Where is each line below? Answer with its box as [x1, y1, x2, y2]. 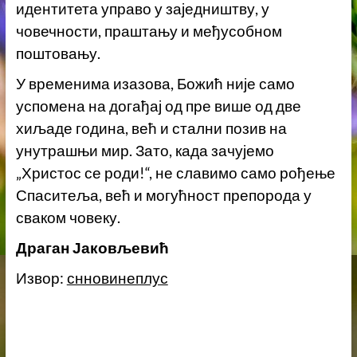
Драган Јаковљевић [15, 239, 169, 257]
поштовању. [15, 45, 100, 63]
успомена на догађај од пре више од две [15, 97, 301, 116]
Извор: [15, 269, 67, 288]
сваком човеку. [15, 209, 120, 227]
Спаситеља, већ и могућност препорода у [15, 186, 312, 205]
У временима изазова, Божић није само [15, 75, 295, 93]
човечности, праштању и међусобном [15, 22, 282, 41]
